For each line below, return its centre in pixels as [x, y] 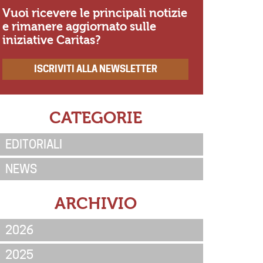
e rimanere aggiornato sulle [80, 26]
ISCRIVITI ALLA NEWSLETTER [95, 69]
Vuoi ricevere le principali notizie [95, 13]
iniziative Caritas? [52, 40]
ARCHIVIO [95, 203]
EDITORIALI [34, 144]
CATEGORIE [95, 118]
